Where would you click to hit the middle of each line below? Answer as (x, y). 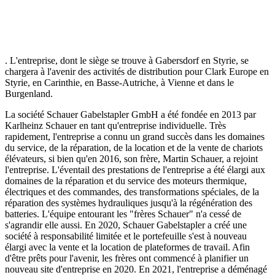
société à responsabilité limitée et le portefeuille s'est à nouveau (126, 236)
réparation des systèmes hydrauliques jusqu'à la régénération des (129, 203)
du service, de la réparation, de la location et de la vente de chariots (134, 147)
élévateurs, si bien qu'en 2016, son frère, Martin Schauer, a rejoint (131, 158)
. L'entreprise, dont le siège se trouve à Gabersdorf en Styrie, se (127, 60)
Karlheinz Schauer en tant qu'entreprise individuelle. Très (115, 125)
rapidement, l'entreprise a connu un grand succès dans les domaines (135, 136)
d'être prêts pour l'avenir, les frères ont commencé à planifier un (127, 258)
